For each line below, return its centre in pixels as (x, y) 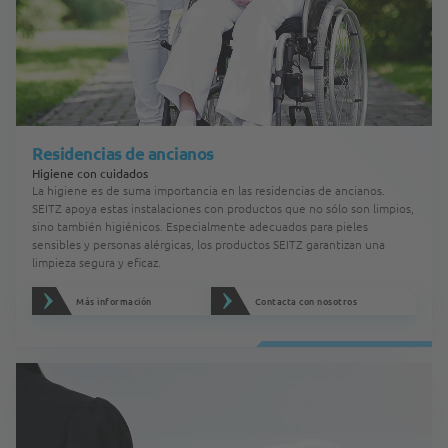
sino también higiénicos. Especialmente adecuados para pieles (200, 226)
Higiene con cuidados (90, 173)
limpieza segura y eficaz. (96, 262)
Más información (114, 301)
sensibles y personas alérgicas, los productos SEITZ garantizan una (208, 244)
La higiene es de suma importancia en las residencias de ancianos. (208, 190)
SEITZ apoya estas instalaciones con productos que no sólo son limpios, (223, 208)
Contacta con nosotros (305, 301)
